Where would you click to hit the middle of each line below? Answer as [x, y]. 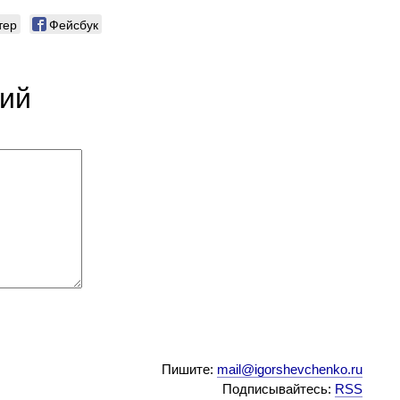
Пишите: [190, 370]
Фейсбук [74, 24]
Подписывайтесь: [279, 389]
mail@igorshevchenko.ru [290, 370]
